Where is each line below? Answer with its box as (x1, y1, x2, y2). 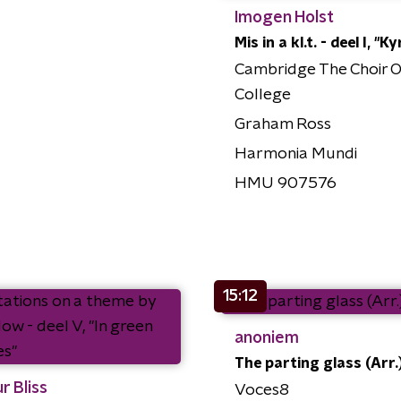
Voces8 (234, 382, 289, 399)
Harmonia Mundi (234, 146, 357, 163)
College (234, 87, 291, 104)
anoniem (234, 330, 299, 347)
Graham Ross (234, 116, 331, 133)
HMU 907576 (234, 175, 337, 192)
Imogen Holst (234, 10, 334, 27)
